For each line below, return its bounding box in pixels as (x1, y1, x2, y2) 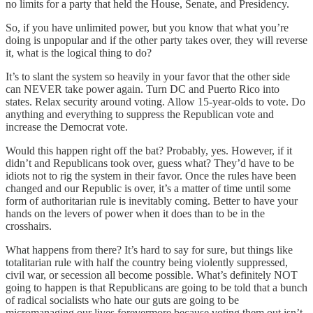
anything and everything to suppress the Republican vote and (6, 108, 274, 120)
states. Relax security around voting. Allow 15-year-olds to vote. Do (6, 95, 305, 108)
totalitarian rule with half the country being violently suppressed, (6, 256, 288, 268)
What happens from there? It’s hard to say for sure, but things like (6, 243, 293, 256)
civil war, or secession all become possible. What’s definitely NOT (6, 268, 298, 281)
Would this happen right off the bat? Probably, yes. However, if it (6, 144, 292, 156)
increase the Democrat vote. (6, 120, 128, 133)
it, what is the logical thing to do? (6, 46, 152, 59)
